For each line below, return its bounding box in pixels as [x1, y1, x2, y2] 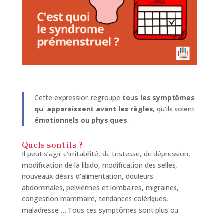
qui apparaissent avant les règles [34, 104, 153, 114]
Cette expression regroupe [34, 93, 122, 103]
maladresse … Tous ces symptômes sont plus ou [22, 205, 178, 215]
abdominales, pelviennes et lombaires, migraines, [22, 183, 179, 193]
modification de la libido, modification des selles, [22, 160, 177, 170]
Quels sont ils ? [22, 138, 83, 151]
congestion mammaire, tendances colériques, [22, 194, 168, 204]
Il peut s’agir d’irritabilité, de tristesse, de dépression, [22, 149, 190, 159]
